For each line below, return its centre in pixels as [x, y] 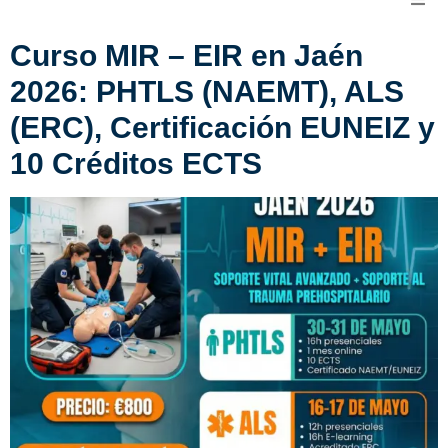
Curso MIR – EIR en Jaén [186, 55]
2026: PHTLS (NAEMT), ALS [207, 91]
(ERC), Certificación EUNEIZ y [222, 127]
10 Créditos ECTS [136, 163]
